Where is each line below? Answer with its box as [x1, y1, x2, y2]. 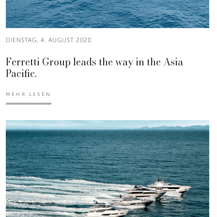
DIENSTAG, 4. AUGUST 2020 [6, 36, 92, 44]
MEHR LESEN [6, 91, 51, 97]
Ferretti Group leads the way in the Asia [6, 54, 183, 69]
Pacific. [6, 65, 37, 81]
